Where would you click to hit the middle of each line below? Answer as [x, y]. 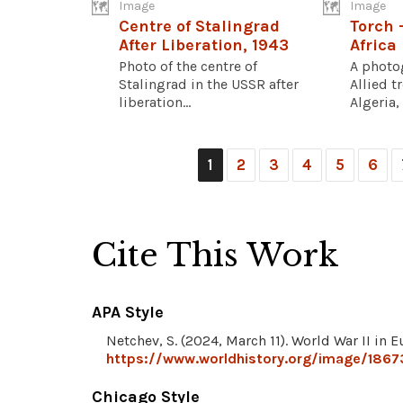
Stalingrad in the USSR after [209, 84]
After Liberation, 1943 [204, 45]
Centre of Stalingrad [199, 26]
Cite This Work [215, 255]
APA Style [128, 312]
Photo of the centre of [188, 66]
